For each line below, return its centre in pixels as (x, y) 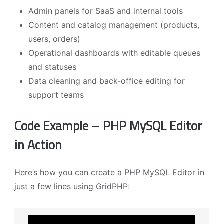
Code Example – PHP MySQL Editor (108, 126)
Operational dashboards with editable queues (115, 53)
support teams (56, 95)
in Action (38, 145)
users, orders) (55, 39)
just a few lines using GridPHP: (72, 187)
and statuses (53, 67)
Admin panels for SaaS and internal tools (106, 11)
